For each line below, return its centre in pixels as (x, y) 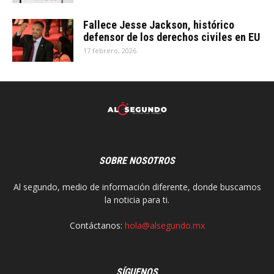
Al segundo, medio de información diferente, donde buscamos (137, 187)
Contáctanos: (97, 225)
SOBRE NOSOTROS (137, 161)
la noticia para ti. (137, 200)
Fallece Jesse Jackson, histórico (159, 25)
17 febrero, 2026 (110, 50)
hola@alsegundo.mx (165, 225)
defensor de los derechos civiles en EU (172, 37)
